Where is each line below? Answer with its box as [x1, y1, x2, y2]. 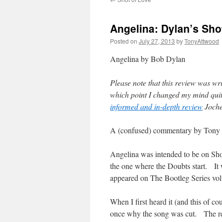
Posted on [110, 37, 137, 45]
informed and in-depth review [110, 101, 203, 111]
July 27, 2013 [139, 37, 175, 45]
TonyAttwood [184, 37, 219, 45]
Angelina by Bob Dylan [110, 54, 185, 64]
